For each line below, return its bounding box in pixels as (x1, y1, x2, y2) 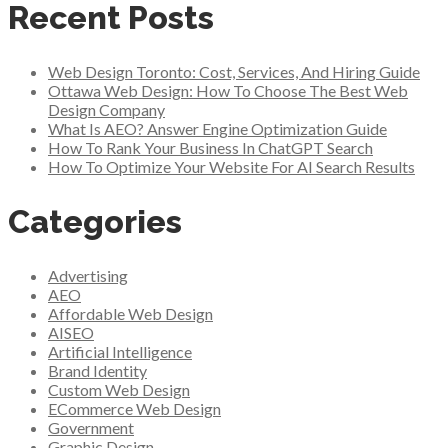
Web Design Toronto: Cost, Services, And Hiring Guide (48, 62, 420, 82)
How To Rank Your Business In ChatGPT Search (48, 138, 373, 158)
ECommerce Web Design (48, 399, 221, 419)
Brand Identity (48, 361, 147, 381)
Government (48, 418, 134, 438)
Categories (8, 202, 182, 240)
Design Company (48, 100, 165, 120)
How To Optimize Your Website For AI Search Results (48, 157, 415, 177)
